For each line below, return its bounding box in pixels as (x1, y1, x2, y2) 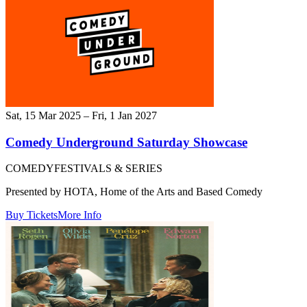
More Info (58, 209, 101, 221)
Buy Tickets (5, 209, 58, 221)
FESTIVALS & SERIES (54, 162, 162, 175)
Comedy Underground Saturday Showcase (5, 134, 247, 149)
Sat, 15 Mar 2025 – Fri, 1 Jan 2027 (5, 109, 157, 121)
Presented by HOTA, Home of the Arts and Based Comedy (5, 186, 262, 198)
